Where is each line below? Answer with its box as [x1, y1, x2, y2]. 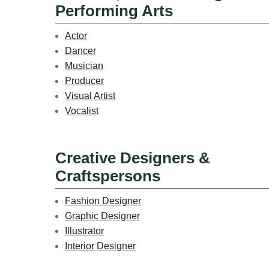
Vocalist [65, 105, 98, 116]
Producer [65, 75, 104, 86]
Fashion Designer [65, 195, 141, 206]
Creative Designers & [55, 149, 210, 166]
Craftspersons [55, 167, 160, 184]
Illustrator [65, 225, 104, 236]
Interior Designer [65, 240, 136, 251]
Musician [65, 60, 103, 71]
